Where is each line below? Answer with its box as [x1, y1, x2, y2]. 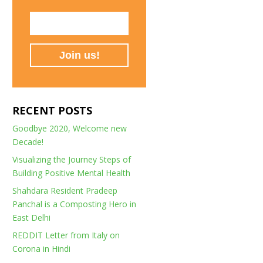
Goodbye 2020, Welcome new [12, 123, 127, 134]
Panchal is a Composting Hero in [12, 198, 137, 210]
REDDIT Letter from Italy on [12, 230, 120, 241]
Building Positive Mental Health [12, 167, 131, 178]
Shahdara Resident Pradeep [12, 185, 118, 196]
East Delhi [12, 212, 51, 223]
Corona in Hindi [12, 243, 71, 254]
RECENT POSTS [12, 103, 93, 117]
